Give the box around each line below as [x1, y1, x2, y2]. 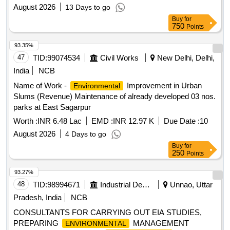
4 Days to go [65, 130, 106, 139]
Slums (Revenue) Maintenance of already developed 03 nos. [13, 92, 216, 101]
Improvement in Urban [125, 81, 202, 90]
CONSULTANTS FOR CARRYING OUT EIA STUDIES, [13, 208, 202, 217]
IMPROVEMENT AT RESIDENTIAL [84, 8, 207, 17]
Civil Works [100, 53, 139, 63]
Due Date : [164, 117, 200, 126]
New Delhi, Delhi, [155, 53, 215, 63]
